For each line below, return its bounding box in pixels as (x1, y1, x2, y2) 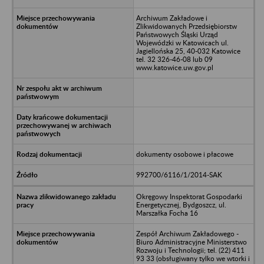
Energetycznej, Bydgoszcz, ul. (136, 200, 226, 209)
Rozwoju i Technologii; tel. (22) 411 (136, 245, 245, 255)
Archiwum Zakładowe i (136, 13, 207, 22)
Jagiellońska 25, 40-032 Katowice (136, 46, 240, 55)
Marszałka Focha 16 (136, 208, 198, 217)
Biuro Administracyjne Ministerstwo (136, 237, 247, 246)
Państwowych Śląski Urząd (136, 29, 218, 39)
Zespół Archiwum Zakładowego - (136, 229, 239, 238)
